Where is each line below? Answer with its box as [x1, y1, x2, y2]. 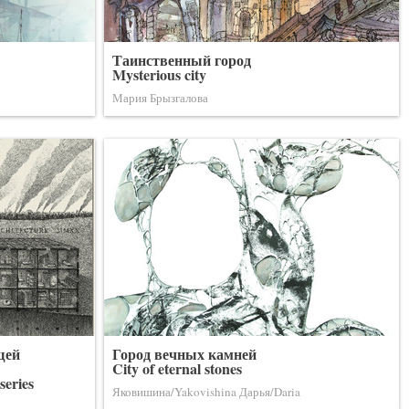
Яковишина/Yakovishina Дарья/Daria [112, 383, 300, 400]
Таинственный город [112, 49, 251, 70]
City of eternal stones [112, 358, 242, 379]
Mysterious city [112, 64, 206, 85]
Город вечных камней [112, 343, 257, 364]
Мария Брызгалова [112, 89, 208, 106]
